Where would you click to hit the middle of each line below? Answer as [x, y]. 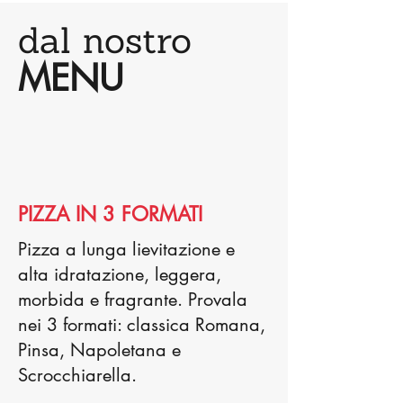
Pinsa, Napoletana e [99, 350]
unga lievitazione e [161, 249]
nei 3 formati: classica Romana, [142, 325]
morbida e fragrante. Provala [133, 300]
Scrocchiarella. [77, 375]
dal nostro [105, 40]
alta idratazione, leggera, [120, 274]
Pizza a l [52, 249]
